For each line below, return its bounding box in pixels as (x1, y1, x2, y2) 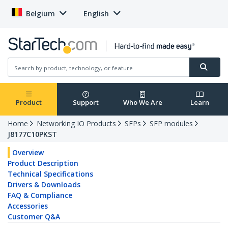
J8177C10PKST (8, 129, 57, 139)
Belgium (26, 9, 55, 18)
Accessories (8, 201, 48, 211)
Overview (12, 148, 44, 158)
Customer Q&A (8, 212, 60, 222)
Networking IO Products (37, 119, 116, 129)
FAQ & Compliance (8, 190, 72, 201)
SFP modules (150, 119, 193, 129)
